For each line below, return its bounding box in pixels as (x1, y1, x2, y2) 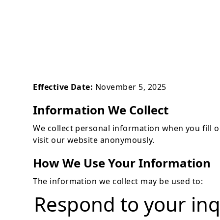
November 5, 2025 (93, 82, 166, 93)
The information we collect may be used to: (33, 176, 203, 187)
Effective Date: (33, 82, 93, 93)
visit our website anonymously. (33, 135, 155, 146)
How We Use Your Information (33, 155, 211, 171)
